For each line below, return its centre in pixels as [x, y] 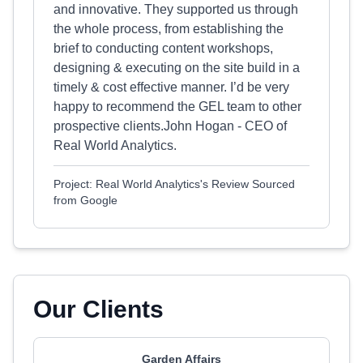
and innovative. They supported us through [176, 9]
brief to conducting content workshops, [163, 48]
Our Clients [98, 309]
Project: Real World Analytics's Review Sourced [174, 184]
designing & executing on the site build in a [177, 68]
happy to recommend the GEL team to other [177, 107]
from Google [85, 200]
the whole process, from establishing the [169, 29]
